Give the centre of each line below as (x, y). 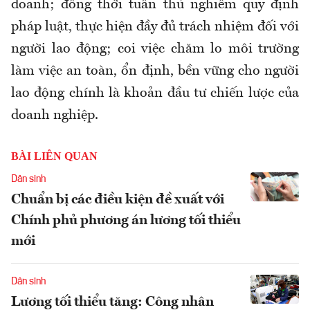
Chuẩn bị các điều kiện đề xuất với (118, 200)
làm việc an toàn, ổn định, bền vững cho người (155, 72)
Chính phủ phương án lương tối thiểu (126, 221)
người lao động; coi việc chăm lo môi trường (155, 49)
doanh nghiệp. (55, 116)
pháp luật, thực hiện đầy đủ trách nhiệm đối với (155, 27)
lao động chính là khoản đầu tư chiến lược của (155, 94)
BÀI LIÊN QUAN (54, 156)
